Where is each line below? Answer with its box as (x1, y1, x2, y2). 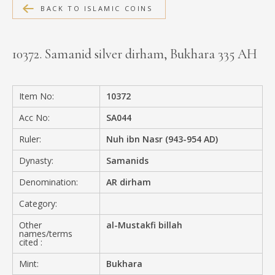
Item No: (19, 90, 54, 102)
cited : (19, 236, 42, 248)
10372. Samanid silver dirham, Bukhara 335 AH (12, 45, 257, 62)
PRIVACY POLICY (25, 84, 109, 98)
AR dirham (106, 176, 152, 188)
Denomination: (19, 176, 78, 188)
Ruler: (19, 133, 41, 145)
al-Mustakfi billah (106, 219, 183, 231)
